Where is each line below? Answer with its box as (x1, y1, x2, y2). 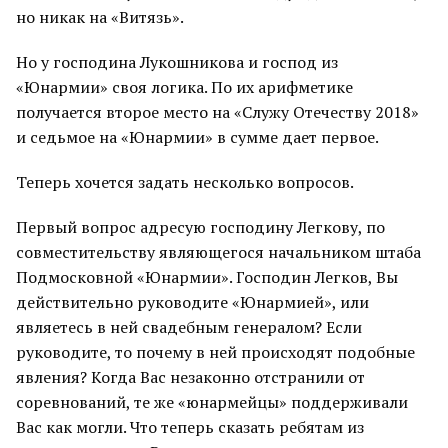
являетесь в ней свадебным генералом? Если (16, 316, 362, 338)
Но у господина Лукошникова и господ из (16, 51, 338, 73)
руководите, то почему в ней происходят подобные (16, 341, 415, 363)
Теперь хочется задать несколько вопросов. (16, 171, 354, 193)
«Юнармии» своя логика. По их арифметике (16, 76, 353, 98)
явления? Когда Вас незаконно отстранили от (16, 366, 365, 388)
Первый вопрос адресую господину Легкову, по (16, 216, 385, 238)
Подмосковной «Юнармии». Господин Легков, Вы (16, 266, 398, 288)
